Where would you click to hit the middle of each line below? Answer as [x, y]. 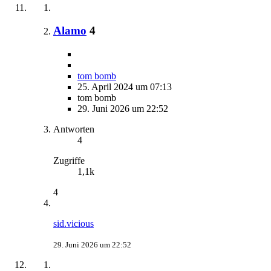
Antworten [74, 129]
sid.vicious [73, 224]
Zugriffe [69, 161]
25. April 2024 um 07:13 [125, 87]
